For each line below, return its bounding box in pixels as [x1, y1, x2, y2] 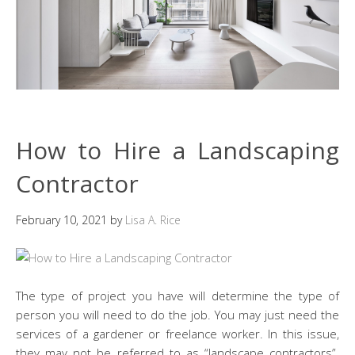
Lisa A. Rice [125, 212, 181, 227]
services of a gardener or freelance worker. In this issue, [16, 325, 339, 342]
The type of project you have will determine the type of [16, 287, 339, 303]
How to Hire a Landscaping [16, 133, 339, 166]
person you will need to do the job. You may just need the [16, 306, 339, 323]
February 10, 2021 [16, 212, 107, 227]
